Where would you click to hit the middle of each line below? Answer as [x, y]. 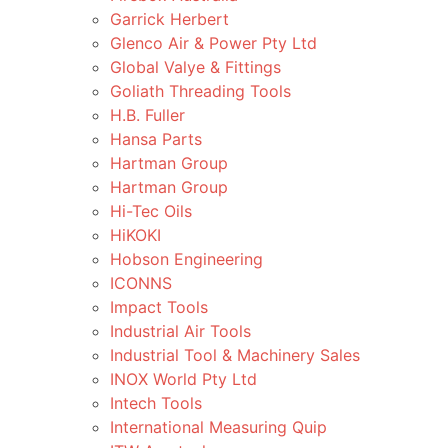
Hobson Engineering [186, 259]
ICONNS [141, 283]
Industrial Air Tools [180, 331]
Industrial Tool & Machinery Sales [235, 355]
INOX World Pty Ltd [183, 379]
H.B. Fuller [147, 115]
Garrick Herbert [169, 19]
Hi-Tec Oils [151, 211]
